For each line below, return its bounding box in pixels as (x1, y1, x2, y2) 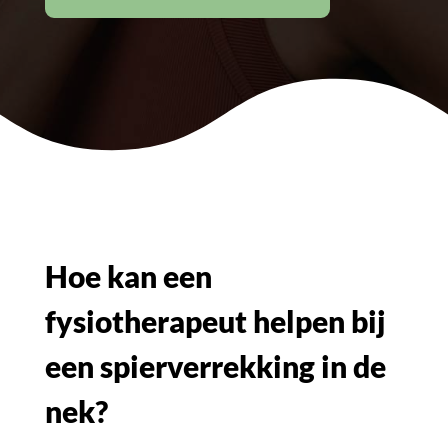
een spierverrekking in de (44, 348, 386, 384)
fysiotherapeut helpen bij (44, 303, 385, 339)
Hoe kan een (44, 258, 212, 294)
